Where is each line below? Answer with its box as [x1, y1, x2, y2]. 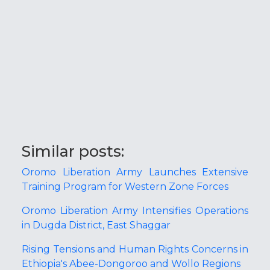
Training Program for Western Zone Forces [22, 181, 228, 193]
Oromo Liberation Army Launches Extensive [22, 166, 248, 178]
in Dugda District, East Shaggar [22, 219, 171, 231]
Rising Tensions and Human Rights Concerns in [22, 243, 248, 256]
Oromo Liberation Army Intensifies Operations [22, 205, 248, 217]
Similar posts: [22, 142, 124, 161]
